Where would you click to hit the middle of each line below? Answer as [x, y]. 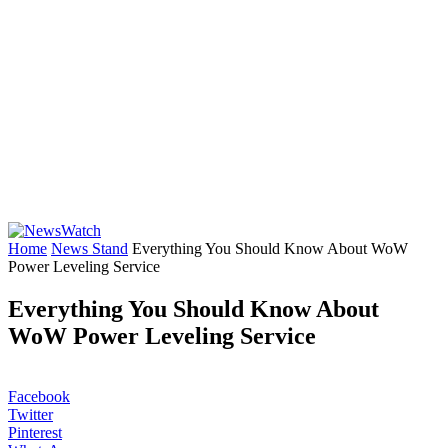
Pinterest [35, 432]
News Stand [89, 248]
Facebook [39, 396]
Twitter [30, 414]
